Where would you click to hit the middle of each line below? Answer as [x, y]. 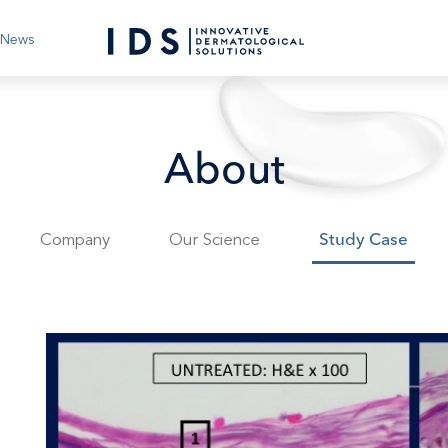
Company [75, 239]
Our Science [214, 239]
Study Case [363, 240]
